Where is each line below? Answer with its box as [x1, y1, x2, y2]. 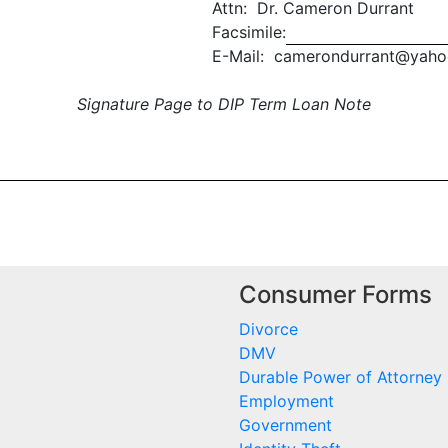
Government [239, 415, 332, 436]
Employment [239, 391, 334, 412]
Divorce [239, 319, 298, 340]
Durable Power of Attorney [239, 367, 442, 388]
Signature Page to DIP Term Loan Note [77, 93, 371, 114]
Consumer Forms [239, 280, 432, 310]
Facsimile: [212, 21, 286, 42]
